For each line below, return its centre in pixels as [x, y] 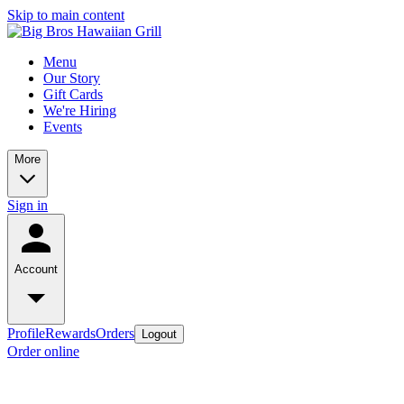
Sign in [28, 205]
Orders [115, 333]
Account [36, 269]
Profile [26, 333]
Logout [159, 334]
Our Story [72, 78]
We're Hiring [80, 110]
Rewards [70, 333]
